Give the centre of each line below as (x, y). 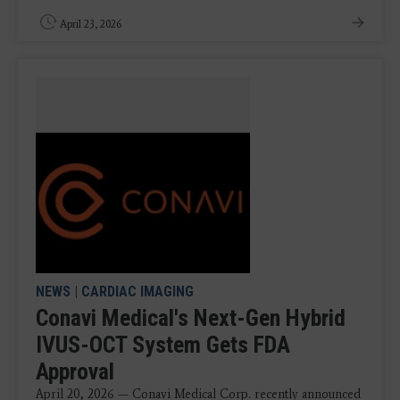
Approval (75, 371)
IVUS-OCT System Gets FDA (163, 344)
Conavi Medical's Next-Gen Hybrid (191, 317)
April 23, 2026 (91, 24)
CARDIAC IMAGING (137, 291)
